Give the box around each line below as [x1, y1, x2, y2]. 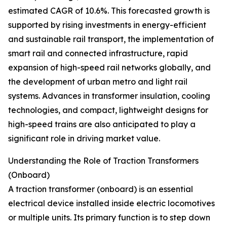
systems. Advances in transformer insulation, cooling [8, 91, 210, 101]
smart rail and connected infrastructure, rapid [8, 48, 188, 59]
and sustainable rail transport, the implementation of [8, 34, 214, 45]
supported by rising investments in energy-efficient [8, 20, 206, 30]
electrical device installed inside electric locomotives [8, 198, 215, 209]
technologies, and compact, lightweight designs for [8, 105, 208, 116]
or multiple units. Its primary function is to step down [8, 212, 210, 223]
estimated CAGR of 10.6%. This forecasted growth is [8, 6, 210, 16]
